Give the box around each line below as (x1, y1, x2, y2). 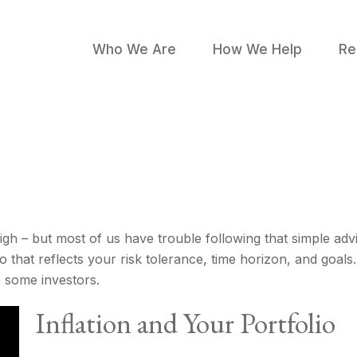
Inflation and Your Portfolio (35, 304, 335, 342)
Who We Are (92, 41, 176, 57)
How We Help (213, 41, 302, 57)
